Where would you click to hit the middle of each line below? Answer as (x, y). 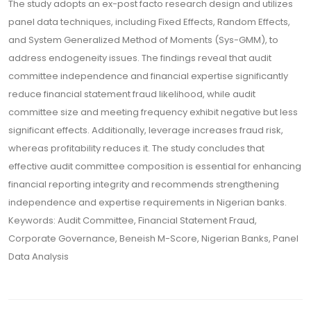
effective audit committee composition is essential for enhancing (155, 166)
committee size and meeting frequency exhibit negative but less (153, 112)
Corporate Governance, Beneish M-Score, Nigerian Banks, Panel (153, 238)
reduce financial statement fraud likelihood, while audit (132, 94)
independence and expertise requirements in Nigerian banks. (148, 202)
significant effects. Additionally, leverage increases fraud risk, (146, 130)
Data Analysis (39, 257)
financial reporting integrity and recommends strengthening (144, 184)
